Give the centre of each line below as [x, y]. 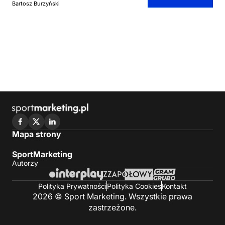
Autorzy [25, 163]
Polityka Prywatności [72, 186]
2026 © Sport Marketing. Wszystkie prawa [113, 196]
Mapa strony [37, 134]
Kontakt [174, 186]
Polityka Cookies [134, 186]
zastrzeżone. [113, 207]
